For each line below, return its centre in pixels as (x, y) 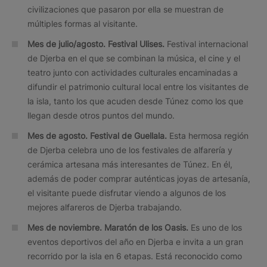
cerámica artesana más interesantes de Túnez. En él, (130, 164)
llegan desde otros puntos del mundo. (101, 115)
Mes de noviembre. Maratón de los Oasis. (109, 227)
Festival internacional (207, 44)
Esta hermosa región (209, 135)
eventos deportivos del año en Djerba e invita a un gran (135, 241)
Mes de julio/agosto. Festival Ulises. (97, 44)
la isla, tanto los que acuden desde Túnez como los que (135, 101)
